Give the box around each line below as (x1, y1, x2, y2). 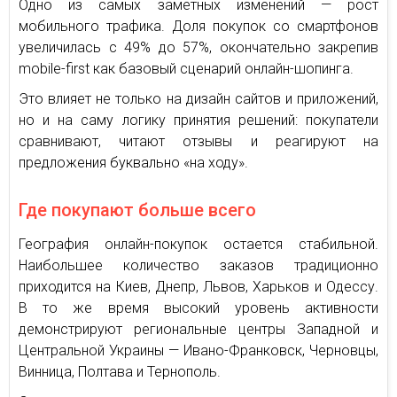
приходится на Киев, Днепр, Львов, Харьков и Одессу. (19, 277, 378, 295)
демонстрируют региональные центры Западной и (19, 320, 378, 338)
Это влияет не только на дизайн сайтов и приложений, (19, 90, 378, 107)
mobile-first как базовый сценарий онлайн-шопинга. (19, 59, 354, 77)
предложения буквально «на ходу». (19, 153, 248, 171)
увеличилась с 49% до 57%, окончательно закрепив (19, 38, 378, 56)
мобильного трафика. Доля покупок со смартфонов (19, 17, 378, 35)
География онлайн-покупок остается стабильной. (19, 235, 378, 253)
